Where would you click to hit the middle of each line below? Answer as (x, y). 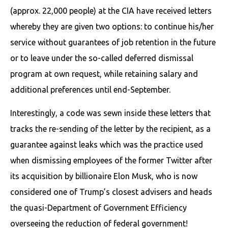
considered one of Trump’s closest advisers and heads (111, 192)
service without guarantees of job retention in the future (113, 42)
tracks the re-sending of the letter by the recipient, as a (110, 129)
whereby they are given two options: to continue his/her (112, 26)
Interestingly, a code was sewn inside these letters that (110, 113)
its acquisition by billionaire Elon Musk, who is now (104, 176)
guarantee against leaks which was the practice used (107, 144)
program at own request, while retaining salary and (104, 74)
